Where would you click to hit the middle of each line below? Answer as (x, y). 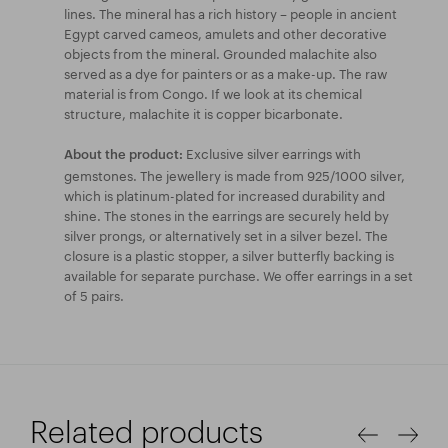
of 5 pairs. (94, 293)
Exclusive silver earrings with (272, 151)
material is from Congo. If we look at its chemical (213, 91)
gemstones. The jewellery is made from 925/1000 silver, (234, 173)
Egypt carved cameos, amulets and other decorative (225, 31)
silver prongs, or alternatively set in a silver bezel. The (226, 233)
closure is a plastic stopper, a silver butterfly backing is (229, 253)
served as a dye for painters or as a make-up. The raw (225, 71)
